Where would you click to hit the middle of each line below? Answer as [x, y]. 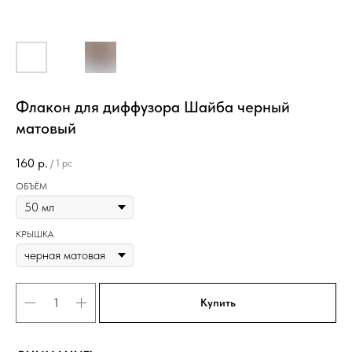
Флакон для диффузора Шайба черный [153, 107]
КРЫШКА [35, 234]
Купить [218, 303]
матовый [46, 128]
